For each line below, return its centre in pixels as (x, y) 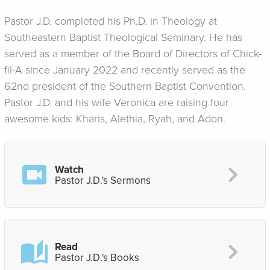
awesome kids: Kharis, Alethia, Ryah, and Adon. (115, 118)
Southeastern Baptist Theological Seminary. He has (123, 37)
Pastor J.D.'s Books (97, 257)
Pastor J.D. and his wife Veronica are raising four (117, 102)
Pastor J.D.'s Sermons (103, 180)
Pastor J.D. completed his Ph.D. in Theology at (111, 20)
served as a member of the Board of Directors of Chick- (133, 53)
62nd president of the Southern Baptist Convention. (125, 86)
